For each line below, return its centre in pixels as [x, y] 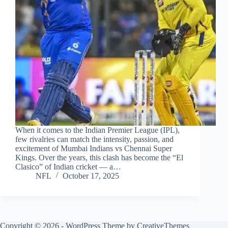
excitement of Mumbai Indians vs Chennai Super [94, 149]
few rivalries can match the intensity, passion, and [94, 139]
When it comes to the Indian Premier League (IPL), [97, 130]
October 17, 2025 [91, 176]
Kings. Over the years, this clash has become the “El [99, 158]
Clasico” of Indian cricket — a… [68, 167]
